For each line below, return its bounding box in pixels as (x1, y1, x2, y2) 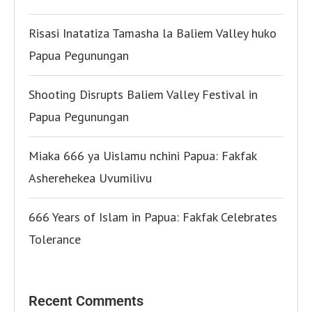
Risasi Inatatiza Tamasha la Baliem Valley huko (29, 25, 276, 42)
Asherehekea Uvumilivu (29, 170, 152, 187)
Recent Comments (29, 292, 143, 310)
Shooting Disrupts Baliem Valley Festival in (29, 86, 258, 103)
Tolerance (29, 231, 81, 248)
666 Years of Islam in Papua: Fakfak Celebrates (29, 209, 277, 226)
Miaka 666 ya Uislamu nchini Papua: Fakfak (29, 148, 256, 164)
